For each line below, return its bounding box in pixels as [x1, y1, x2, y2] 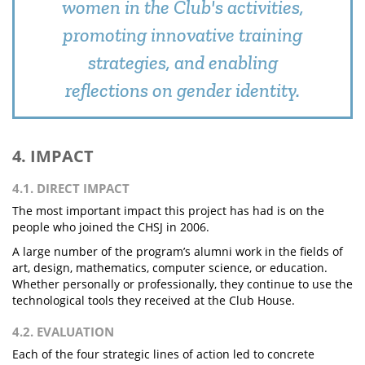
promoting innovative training [63, 23, 302, 46]
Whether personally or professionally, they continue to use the [12, 276, 353, 292]
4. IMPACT [12, 145, 94, 167]
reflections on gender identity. [65, 78, 300, 102]
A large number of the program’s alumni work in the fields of [12, 244, 343, 259]
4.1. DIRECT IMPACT [12, 180, 130, 196]
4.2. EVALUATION [12, 323, 114, 340]
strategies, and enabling [87, 51, 278, 74]
